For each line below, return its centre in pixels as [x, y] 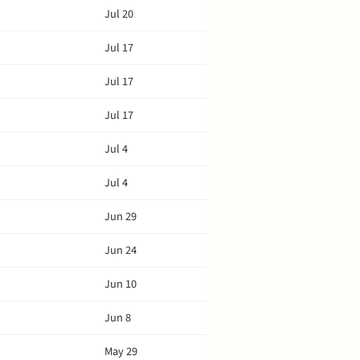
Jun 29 [121, 217]
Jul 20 [119, 14]
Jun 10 [121, 284]
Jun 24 [121, 250]
